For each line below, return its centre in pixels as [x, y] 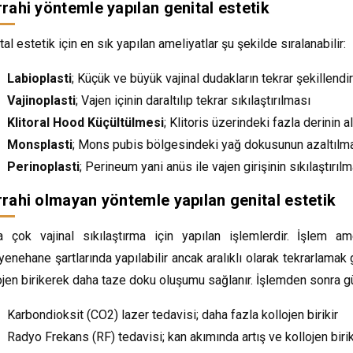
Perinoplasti [43, 166]
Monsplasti [40, 144]
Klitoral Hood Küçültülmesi [85, 122]
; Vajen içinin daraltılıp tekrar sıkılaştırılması [193, 100]
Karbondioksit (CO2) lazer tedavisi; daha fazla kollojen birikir [173, 314]
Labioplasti [39, 78]
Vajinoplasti [41, 100]
